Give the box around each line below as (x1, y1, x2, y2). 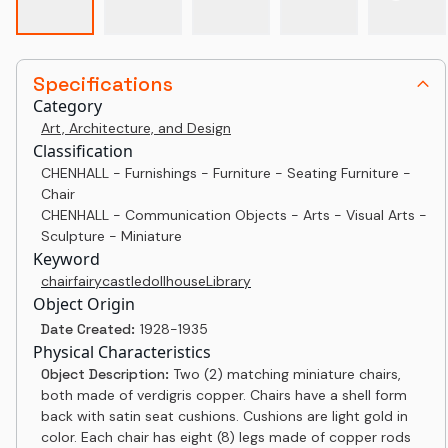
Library (206, 272, 251, 290)
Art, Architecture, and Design (41, 119, 231, 137)
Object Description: (41, 365, 173, 383)
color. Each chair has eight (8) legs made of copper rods (41, 428, 411, 446)
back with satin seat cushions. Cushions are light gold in (41, 407, 408, 425)
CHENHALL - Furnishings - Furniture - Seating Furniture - (41, 164, 411, 182)
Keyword (33, 248, 100, 270)
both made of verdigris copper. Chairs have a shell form (41, 386, 407, 404)
